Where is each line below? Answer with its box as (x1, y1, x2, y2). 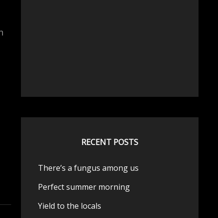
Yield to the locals (37, 200, 101, 211)
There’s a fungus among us (37, 163, 139, 173)
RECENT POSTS (81, 137, 138, 147)
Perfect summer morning (37, 182, 130, 192)
